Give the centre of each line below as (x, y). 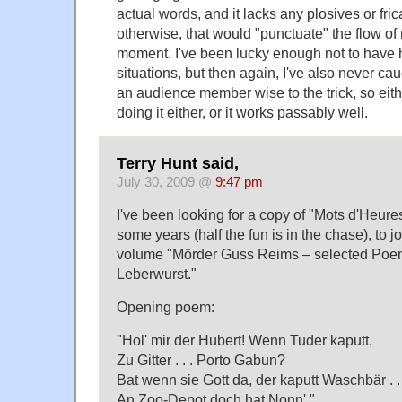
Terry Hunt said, (178, 163)
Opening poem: (166, 307)
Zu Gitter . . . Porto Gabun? (201, 360)
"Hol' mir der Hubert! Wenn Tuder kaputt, (245, 341)
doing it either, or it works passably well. (242, 113)
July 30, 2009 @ (166, 182)
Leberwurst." (157, 274)
